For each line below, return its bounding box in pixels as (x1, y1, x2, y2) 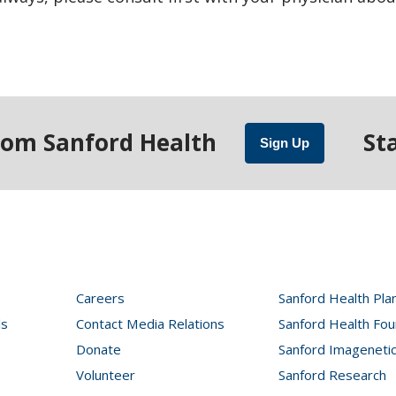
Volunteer (76, 365, 136, 384)
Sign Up (259, 134, 309, 150)
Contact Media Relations (76, 314, 225, 332)
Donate (76, 339, 122, 358)
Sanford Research (278, 365, 386, 384)
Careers (76, 288, 126, 307)
